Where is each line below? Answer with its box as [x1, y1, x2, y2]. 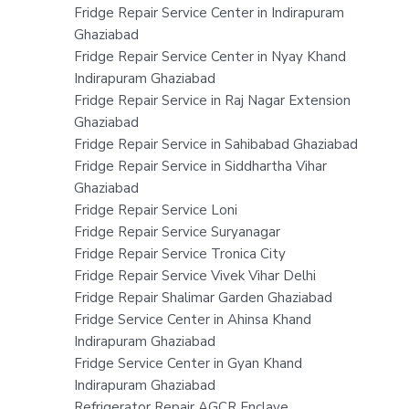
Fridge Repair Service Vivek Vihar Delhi [73, 266, 316, 285]
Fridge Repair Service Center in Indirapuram [73, 3, 344, 22]
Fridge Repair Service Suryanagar [73, 222, 280, 241]
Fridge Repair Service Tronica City [73, 244, 286, 263]
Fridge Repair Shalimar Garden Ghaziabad [73, 288, 332, 307]
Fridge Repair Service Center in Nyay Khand [73, 47, 346, 66]
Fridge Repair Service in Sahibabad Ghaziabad [73, 134, 358, 153]
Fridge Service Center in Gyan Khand [73, 353, 302, 372]
